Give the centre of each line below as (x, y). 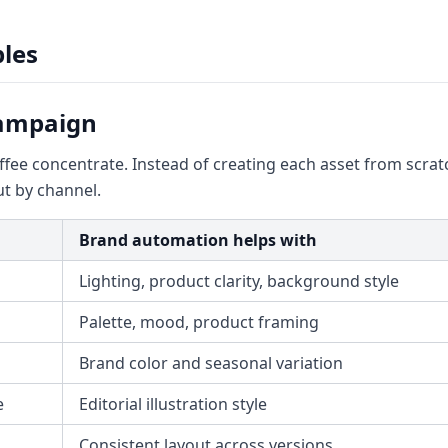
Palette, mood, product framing (199, 322)
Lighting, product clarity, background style (239, 281)
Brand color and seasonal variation (211, 363)
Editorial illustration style (173, 404)
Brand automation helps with (198, 240)
